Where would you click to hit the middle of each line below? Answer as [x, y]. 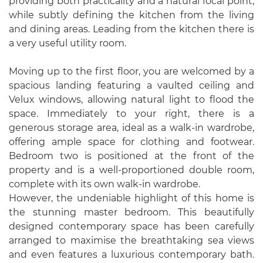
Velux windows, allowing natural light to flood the [131, 100]
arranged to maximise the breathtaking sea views [131, 240]
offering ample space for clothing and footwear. [131, 142]
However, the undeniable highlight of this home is [131, 198]
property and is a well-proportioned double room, [131, 170]
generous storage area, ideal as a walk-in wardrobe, [131, 128]
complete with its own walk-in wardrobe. [104, 184]
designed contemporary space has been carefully [131, 226]
